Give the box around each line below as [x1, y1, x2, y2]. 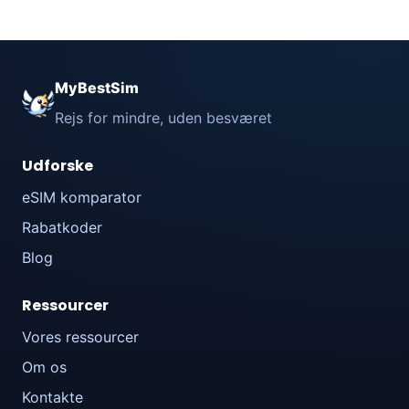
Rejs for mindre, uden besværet [55, 109, 272, 128]
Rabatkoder [22, 218, 102, 237]
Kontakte [22, 388, 83, 407]
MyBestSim [55, 79, 139, 98]
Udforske [22, 155, 93, 177]
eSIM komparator [22, 188, 142, 207]
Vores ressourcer [22, 328, 139, 347]
